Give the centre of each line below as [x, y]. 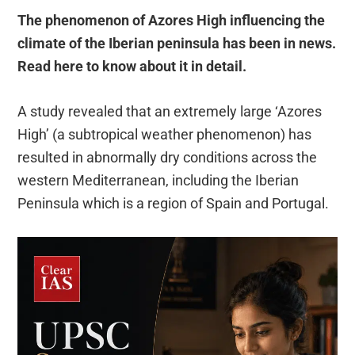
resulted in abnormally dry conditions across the [168, 158]
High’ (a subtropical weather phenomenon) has [165, 135]
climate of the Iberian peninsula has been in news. [177, 44]
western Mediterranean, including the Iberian [158, 181]
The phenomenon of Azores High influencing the [172, 21]
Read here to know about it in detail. [132, 67]
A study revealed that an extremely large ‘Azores [170, 112]
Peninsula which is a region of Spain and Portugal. [174, 204]
